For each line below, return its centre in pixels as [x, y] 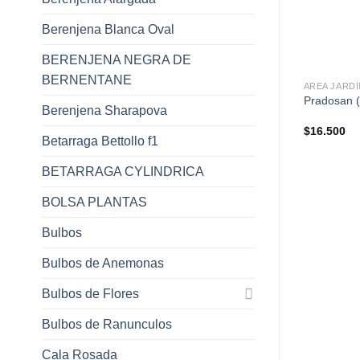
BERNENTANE [87, 80]
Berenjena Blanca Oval [108, 29]
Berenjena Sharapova [104, 110]
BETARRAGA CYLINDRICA [123, 171]
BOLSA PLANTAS [94, 202]
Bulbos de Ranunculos [107, 324]
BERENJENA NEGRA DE [117, 59]
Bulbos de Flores [90, 293]
